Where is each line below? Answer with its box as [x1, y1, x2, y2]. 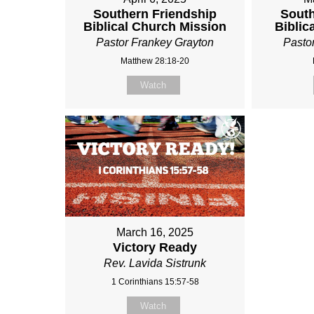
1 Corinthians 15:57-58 [111, 277, 199, 287]
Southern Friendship [93, 6, 217, 21]
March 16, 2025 [116, 226, 194, 239]
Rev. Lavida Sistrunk [104, 257, 207, 270]
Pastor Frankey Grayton [96, 36, 214, 48]
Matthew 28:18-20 [121, 55, 190, 66]
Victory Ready [113, 240, 198, 255]
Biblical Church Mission [83, 19, 227, 34]
